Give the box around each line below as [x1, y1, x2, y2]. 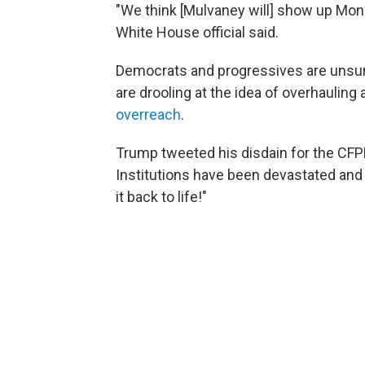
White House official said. [116, 24, 279, 42]
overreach [116, 106, 181, 124]
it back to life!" [116, 188, 207, 206]
